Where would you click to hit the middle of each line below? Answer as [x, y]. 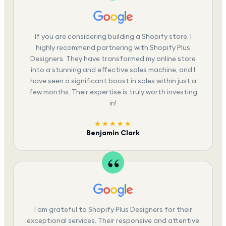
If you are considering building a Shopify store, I [113, 36]
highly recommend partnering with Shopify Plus [113, 47]
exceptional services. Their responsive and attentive [113, 220]
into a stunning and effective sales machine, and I [113, 69]
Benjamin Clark [113, 133]
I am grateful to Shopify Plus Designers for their [113, 209]
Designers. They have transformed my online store [113, 58]
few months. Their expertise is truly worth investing [113, 92]
